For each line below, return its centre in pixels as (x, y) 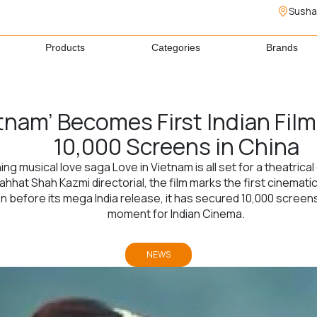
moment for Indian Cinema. (176, 214)
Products (65, 48)
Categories (175, 48)
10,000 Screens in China (176, 146)
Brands (282, 48)
